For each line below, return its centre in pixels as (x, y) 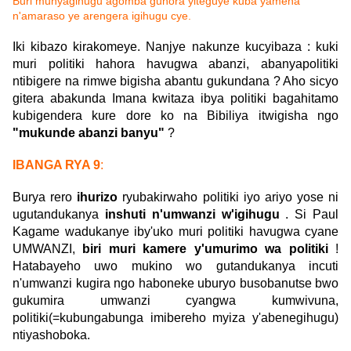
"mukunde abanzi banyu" (89, 133)
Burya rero (45, 197)
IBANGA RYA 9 (56, 165)
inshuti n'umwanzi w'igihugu (192, 215)
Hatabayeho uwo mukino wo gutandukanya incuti (175, 266)
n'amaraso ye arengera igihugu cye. (102, 16)
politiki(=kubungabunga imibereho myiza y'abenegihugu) (175, 318)
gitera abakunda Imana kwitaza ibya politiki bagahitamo (175, 99)
